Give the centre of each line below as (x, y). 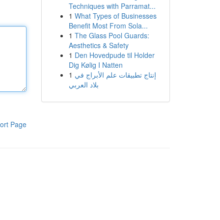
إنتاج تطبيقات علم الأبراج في (115, 75)
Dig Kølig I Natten (96, 65)
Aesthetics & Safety (98, 45)
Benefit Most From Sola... (108, 26)
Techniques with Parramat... (112, 6)
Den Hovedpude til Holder (114, 55)
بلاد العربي (83, 84)
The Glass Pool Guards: (112, 35)
